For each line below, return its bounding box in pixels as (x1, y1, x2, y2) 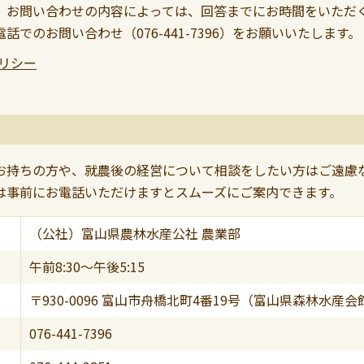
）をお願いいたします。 (219, 23, 361, 43)
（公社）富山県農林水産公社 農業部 (29, 223, 240, 243)
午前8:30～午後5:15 (29, 256, 145, 276)
